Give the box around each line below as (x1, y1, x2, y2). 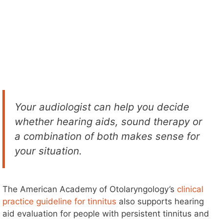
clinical (177, 184, 203, 194)
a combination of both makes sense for (15, 130, 200, 142)
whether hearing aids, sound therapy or (15, 115, 202, 128)
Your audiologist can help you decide (15, 100, 189, 113)
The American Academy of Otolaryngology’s (2, 184, 177, 194)
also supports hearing (116, 196, 204, 206)
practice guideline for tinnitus (2, 196, 116, 206)
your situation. (15, 144, 82, 157)
